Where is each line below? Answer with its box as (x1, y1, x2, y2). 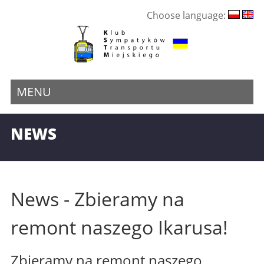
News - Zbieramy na (10, 186, 184, 212)
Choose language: (147, 9, 229, 22)
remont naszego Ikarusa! (10, 214, 228, 240)
